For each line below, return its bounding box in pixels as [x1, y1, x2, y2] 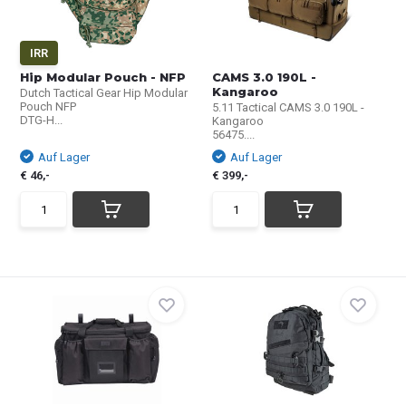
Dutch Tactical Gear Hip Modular [20, 86, 188, 100]
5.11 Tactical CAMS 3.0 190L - [212, 101, 364, 114]
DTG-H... [20, 113, 63, 127]
